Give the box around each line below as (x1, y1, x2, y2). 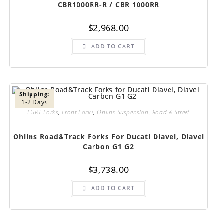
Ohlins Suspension (97, 108, 149, 116)
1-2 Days (21, 98, 47, 106)
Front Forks (62, 108, 94, 116)
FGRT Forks (27, 108, 59, 116)
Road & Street (152, 108, 190, 116)
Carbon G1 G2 (83, 142, 134, 151)
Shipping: (19, 90, 50, 98)
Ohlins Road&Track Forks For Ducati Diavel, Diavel (13, 132, 204, 141)
